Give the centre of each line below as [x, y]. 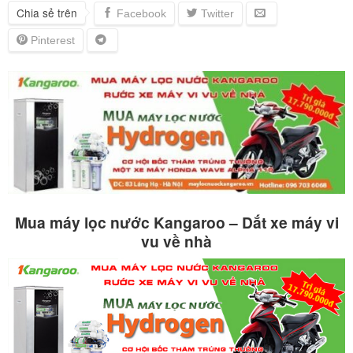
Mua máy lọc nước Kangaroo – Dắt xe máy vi [176, 223]
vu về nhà [176, 242]
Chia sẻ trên [47, 13]
